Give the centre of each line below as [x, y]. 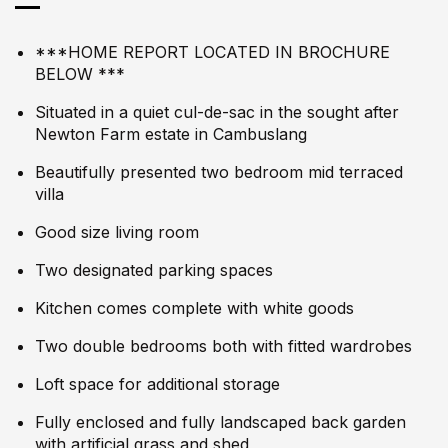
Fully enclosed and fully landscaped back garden [220, 422]
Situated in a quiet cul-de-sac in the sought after [217, 112]
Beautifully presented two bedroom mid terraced [219, 172]
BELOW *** [80, 74]
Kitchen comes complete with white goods [194, 308]
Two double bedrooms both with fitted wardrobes [223, 346]
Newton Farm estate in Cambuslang [171, 134]
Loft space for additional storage [157, 384]
